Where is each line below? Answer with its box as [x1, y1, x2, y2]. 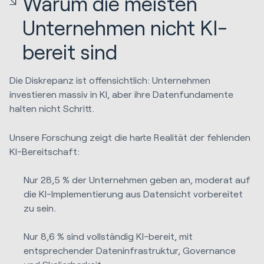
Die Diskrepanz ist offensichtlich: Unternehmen [9, 74, 210, 86]
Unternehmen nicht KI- [22, 15, 228, 40]
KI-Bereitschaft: [9, 145, 80, 157]
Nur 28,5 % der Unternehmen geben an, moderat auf [24, 173, 251, 185]
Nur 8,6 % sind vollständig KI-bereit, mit [24, 230, 193, 242]
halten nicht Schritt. [9, 103, 94, 114]
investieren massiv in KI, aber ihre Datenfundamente [9, 88, 233, 100]
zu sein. [24, 202, 57, 213]
